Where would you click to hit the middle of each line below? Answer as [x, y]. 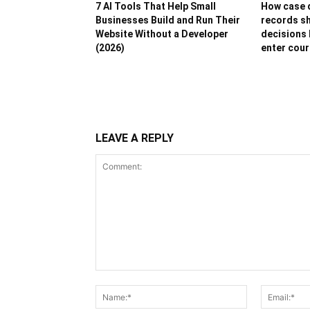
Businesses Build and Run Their [168, 20]
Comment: [118, 277]
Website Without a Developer [162, 34]
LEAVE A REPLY [135, 138]
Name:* [263, 292]
